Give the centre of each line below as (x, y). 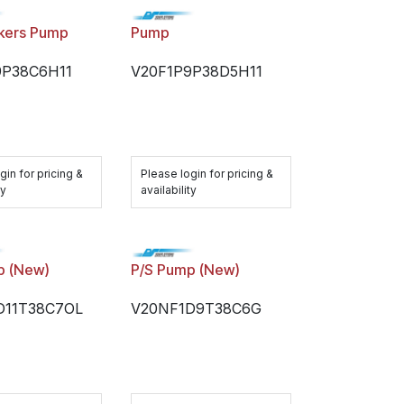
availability (168, 190)
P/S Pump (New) (185, 270)
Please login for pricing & (207, 174)
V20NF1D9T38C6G (196, 308)
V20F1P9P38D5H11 (196, 71)
